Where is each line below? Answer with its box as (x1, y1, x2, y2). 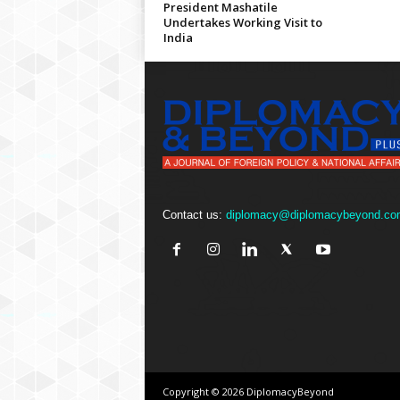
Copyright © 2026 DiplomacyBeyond (162, 384, 334, 398)
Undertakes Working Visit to (162, 13, 322, 30)
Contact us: (162, 207, 226, 221)
